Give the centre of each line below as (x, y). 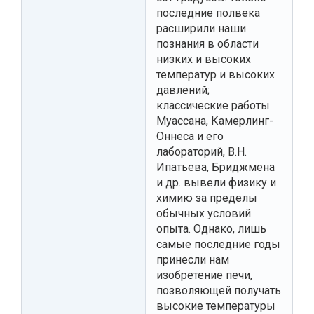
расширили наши (201, 28)
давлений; (183, 90)
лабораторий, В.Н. (202, 151)
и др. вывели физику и (216, 182)
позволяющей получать (219, 290)
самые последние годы (218, 244)
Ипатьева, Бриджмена (216, 167)
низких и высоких (204, 59)
